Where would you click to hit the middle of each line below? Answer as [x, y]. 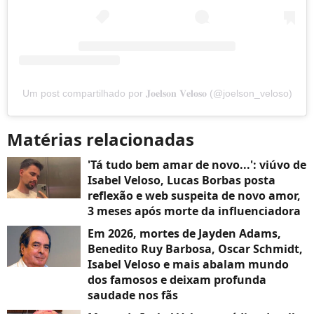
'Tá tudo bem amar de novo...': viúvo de [197, 164]
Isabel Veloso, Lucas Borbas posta [182, 180]
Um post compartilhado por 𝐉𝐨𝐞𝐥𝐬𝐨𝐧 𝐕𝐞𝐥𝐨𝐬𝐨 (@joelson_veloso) [157, 93]
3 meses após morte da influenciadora [194, 211]
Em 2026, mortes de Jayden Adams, [184, 233]
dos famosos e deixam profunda [177, 279]
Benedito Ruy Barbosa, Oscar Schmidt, [195, 248]
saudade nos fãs [133, 295]
